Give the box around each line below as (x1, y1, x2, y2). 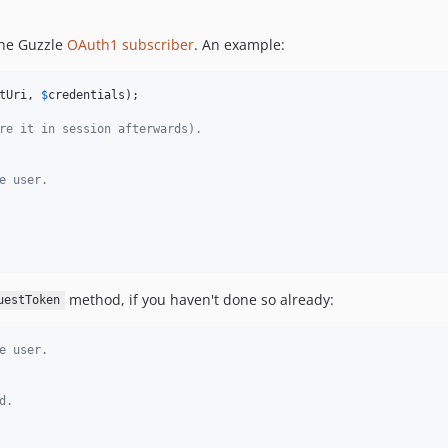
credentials (48, 87, 125, 102)
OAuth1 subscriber (67, 34, 194, 54)
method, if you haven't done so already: (65, 289, 334, 309)
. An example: (194, 34, 285, 54)
